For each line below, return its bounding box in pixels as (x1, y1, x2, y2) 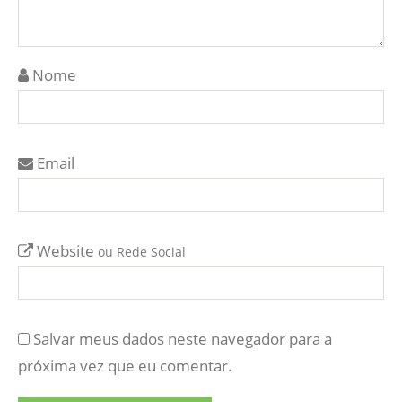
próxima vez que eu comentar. (18, 354, 232, 376)
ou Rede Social (98, 242, 186, 260)
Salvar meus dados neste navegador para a (33, 328, 332, 349)
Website (33, 240, 98, 261)
